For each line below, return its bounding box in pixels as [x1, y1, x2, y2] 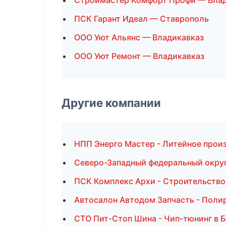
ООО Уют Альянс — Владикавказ [74, 32, 204, 42]
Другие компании [62, 96, 161, 109]
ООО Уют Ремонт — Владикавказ [74, 51, 204, 61]
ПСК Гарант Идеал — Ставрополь [74, 14, 209, 24]
